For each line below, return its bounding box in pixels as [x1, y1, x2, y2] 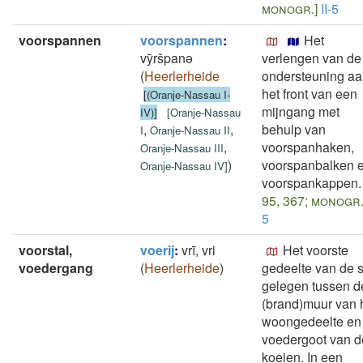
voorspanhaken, [262, 138, 354, 156]
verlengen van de [262, 49, 361, 67]
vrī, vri [181, 241, 216, 259]
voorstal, [19, 241, 72, 259]
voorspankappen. [262, 173, 361, 192]
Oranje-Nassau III [140, 140, 224, 156]
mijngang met [262, 102, 340, 121]
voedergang [19, 258, 93, 277]
